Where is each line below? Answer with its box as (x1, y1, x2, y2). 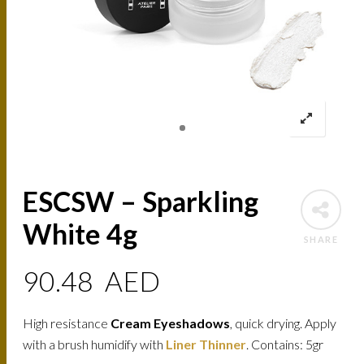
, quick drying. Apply (230, 315, 337, 331)
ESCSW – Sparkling (23, 184, 259, 219)
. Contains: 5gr (246, 336, 324, 353)
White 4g (23, 217, 138, 251)
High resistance (23, 315, 111, 331)
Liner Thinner (166, 336, 247, 353)
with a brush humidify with (23, 336, 167, 353)
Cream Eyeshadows (110, 315, 231, 331)
